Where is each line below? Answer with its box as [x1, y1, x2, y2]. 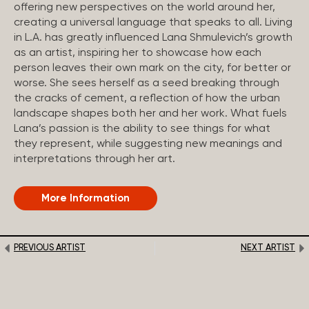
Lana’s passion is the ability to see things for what [14, 123, 270, 134]
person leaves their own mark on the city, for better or [14, 63, 291, 74]
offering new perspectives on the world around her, [14, 2, 275, 13]
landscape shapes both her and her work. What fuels [14, 108, 287, 119]
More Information [41, 193, 130, 203]
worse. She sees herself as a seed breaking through [14, 78, 279, 89]
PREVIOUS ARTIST [14, 243, 86, 252]
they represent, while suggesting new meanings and [14, 139, 282, 150]
